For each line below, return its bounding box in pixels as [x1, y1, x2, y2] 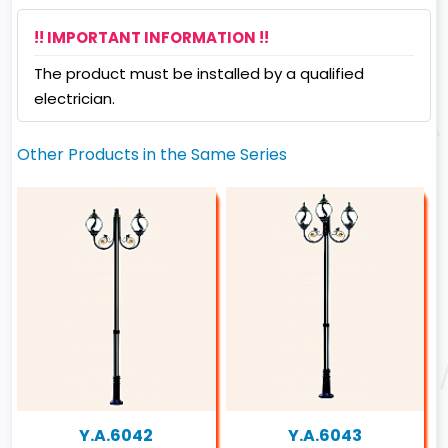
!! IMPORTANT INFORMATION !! [34, 26, 270, 48]
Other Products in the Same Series [17, 142, 288, 166]
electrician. [34, 87, 116, 109]
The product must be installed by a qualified [34, 62, 365, 84]
